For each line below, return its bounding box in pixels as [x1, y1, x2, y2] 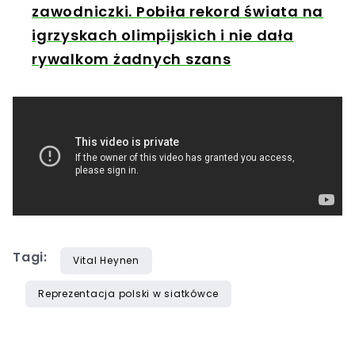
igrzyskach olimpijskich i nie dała [32, 25, 294, 46]
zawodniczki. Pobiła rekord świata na [32, 2, 323, 22]
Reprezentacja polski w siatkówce [38, 287, 219, 301]
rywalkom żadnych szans [32, 49, 231, 70]
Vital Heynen [72, 254, 139, 268]
